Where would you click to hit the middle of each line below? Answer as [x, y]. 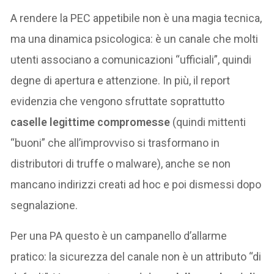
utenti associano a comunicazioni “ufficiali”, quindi [131, 59]
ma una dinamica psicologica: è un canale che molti [135, 39]
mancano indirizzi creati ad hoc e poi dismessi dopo [136, 184]
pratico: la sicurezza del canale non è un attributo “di [136, 256]
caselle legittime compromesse [91, 122]
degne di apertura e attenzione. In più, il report [120, 80]
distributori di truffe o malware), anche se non [121, 163]
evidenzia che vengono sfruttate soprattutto [118, 101]
